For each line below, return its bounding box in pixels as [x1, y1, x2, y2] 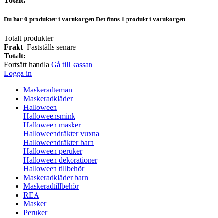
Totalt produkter [4, 34, 53, 43]
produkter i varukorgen [28, 15, 96, 23]
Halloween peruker [23, 147, 82, 156]
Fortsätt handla [4, 60, 51, 69]
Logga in [4, 69, 32, 78]
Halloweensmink [23, 112, 75, 121]
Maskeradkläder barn [23, 173, 88, 182]
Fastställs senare [27, 43, 76, 52]
